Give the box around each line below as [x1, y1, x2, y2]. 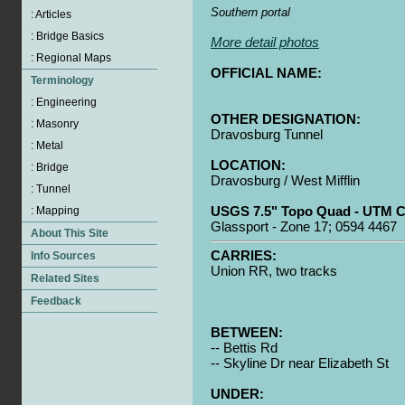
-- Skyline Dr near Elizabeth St [211, 355, 389, 371]
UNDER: [211, 386, 264, 401]
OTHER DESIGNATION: [211, 111, 361, 127]
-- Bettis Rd [211, 340, 278, 355]
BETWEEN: [211, 325, 283, 340]
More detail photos [211, 34, 319, 50]
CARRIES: [211, 248, 277, 263]
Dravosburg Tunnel [211, 127, 323, 142]
